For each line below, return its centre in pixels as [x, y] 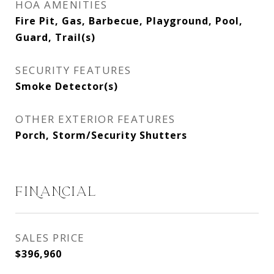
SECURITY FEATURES [73, 70]
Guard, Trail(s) [55, 37]
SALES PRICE [50, 238]
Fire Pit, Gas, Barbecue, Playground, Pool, [129, 21]
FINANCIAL [56, 191]
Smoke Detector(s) [67, 86]
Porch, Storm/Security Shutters [101, 135]
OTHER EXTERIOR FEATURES [95, 119]
